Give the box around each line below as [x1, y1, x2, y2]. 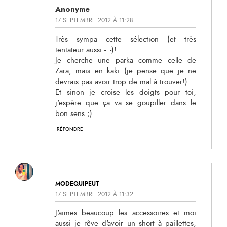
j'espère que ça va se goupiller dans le [55, 97, 196, 108]
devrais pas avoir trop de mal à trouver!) [55, 76, 187, 87]
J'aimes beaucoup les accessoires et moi [55, 208, 196, 219]
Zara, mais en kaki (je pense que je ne [55, 65, 196, 77]
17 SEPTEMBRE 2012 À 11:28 [55, 16, 133, 24]
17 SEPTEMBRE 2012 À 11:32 [55, 190, 133, 199]
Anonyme [55, 4, 90, 15]
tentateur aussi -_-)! [55, 44, 117, 55]
